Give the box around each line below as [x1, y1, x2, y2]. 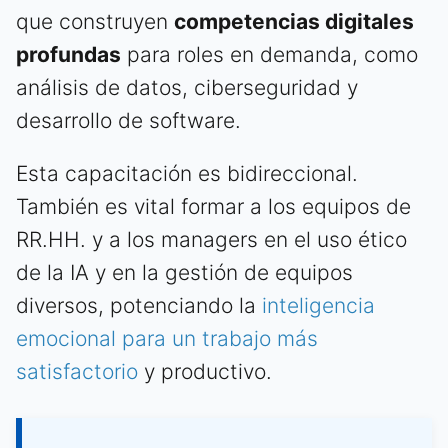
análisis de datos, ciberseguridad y [16, 74, 358, 100]
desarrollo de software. [16, 107, 241, 133]
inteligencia [262, 292, 375, 318]
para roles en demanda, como [121, 41, 418, 67]
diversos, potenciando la [16, 292, 262, 318]
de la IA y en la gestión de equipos [16, 259, 353, 285]
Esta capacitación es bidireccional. [16, 160, 358, 186]
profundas [16, 41, 121, 67]
